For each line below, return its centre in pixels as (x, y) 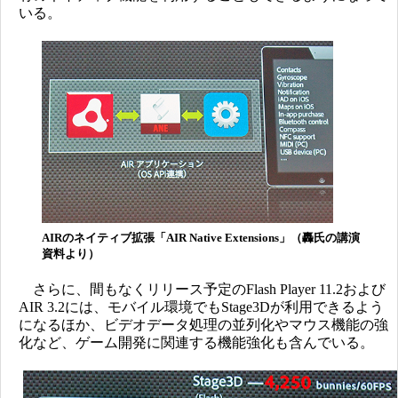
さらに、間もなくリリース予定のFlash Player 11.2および (202, 289)
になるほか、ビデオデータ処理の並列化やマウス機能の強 (203, 325)
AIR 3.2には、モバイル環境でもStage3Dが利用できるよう (201, 307)
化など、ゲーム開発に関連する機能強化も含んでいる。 (196, 342)
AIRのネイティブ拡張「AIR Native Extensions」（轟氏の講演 (201, 238)
